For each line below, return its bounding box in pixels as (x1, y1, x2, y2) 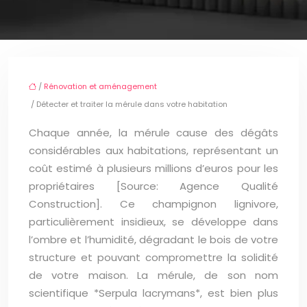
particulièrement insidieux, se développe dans (29, 214, 278, 230)
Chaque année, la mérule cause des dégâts (29, 125, 278, 140)
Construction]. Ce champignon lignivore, (29, 197, 278, 212)
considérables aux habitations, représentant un (29, 143, 278, 158)
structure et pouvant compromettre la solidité (29, 250, 278, 265)
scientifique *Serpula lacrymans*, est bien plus (29, 286, 278, 301)
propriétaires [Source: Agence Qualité (29, 179, 278, 194)
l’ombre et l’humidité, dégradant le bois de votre (29, 232, 278, 247)
